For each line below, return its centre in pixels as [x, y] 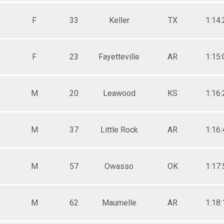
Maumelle [119, 202]
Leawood [119, 93]
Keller [119, 20]
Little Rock [119, 129]
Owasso [119, 166]
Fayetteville [119, 56]
